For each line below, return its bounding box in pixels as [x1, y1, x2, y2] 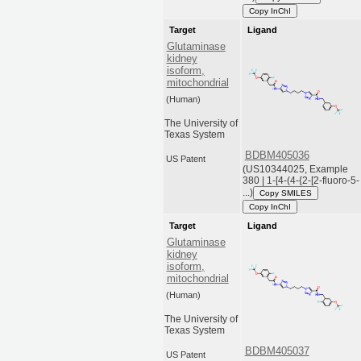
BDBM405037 [244, 345, 309, 358]
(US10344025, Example [243, 163, 349, 175]
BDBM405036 [244, 149, 309, 162]
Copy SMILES [259, 188, 313, 197]
